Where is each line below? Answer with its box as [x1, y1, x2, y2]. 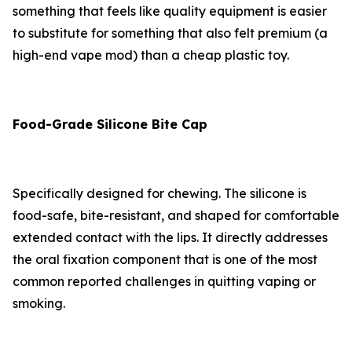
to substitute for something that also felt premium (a [13, 25, 328, 42]
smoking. [13, 295, 65, 312]
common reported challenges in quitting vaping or [13, 273, 316, 290]
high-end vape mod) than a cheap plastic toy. [13, 47, 289, 64]
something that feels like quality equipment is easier [13, 3, 327, 20]
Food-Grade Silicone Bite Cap [13, 116, 207, 133]
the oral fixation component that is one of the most [13, 251, 317, 268]
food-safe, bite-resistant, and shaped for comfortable [13, 207, 339, 224]
